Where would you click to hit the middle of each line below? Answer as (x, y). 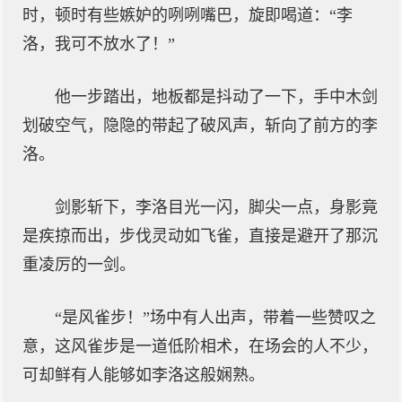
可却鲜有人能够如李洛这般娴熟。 (144, 375)
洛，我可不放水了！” (99, 44)
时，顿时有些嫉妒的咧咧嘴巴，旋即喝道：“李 (188, 15)
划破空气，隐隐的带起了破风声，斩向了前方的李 (200, 126)
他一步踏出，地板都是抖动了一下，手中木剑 (216, 97)
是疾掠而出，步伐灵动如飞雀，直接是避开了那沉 (200, 236)
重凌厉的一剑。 (79, 265)
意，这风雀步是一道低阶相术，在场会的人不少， (200, 346)
